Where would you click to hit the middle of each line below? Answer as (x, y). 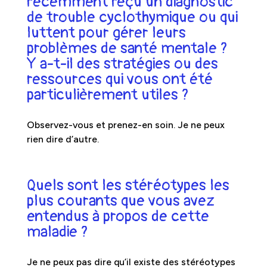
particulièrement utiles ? (108, 94)
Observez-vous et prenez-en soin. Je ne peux (125, 125)
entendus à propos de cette (118, 216)
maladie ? (57, 232)
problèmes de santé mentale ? (127, 48)
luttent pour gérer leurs (106, 32)
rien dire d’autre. (63, 139)
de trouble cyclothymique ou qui (132, 17)
